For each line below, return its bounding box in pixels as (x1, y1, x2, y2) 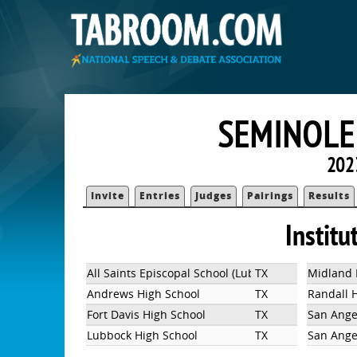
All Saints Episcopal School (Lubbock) (87, 265, 284, 280)
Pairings (247, 188, 294, 202)
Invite (91, 188, 125, 202)
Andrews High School (87, 285, 201, 301)
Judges (195, 188, 233, 202)
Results (308, 188, 351, 202)
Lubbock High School (87, 327, 198, 343)
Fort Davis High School (87, 306, 206, 322)
